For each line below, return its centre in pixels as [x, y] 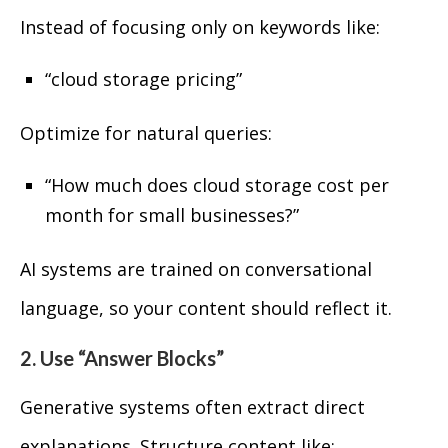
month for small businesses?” [172, 215]
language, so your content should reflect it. [206, 308]
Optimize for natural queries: [146, 133]
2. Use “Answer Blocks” [122, 358]
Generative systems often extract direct [192, 407]
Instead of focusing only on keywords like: [200, 27]
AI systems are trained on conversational [196, 269]
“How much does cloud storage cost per [217, 185]
